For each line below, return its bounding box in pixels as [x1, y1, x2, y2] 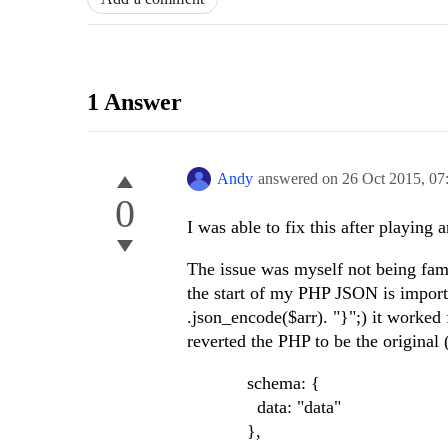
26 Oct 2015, [342, 170, 429, 188]
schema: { [187, 373, 320, 394]
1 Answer [87, 89, 182, 116]
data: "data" [187, 397, 341, 418]
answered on [258, 170, 342, 188]
